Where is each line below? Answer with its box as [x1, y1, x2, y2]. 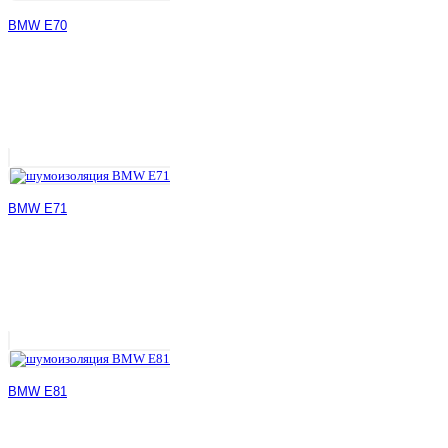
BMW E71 [8, 200, 67, 216]
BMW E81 [8, 384, 67, 400]
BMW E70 [8, 17, 67, 33]
